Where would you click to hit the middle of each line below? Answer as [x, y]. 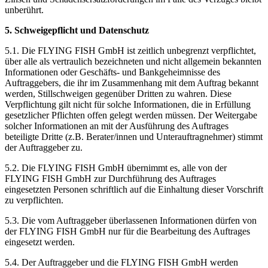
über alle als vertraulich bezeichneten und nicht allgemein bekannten [133, 61]
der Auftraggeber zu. [44, 147]
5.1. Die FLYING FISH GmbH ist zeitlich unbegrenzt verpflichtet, [130, 50]
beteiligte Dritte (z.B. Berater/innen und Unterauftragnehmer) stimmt [134, 136]
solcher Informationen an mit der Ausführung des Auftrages [117, 126]
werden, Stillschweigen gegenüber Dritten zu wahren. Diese [118, 93]
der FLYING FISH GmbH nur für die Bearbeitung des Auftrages [127, 231]
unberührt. [24, 10]
